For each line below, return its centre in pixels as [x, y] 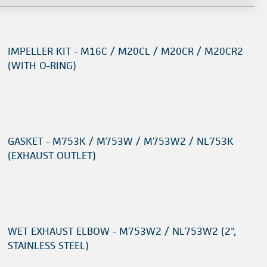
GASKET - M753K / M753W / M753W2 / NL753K [121, 141]
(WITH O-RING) [42, 66]
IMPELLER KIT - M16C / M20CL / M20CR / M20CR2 [125, 51]
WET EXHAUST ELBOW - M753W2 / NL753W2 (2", [122, 231]
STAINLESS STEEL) [48, 246]
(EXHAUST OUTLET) [52, 156]
